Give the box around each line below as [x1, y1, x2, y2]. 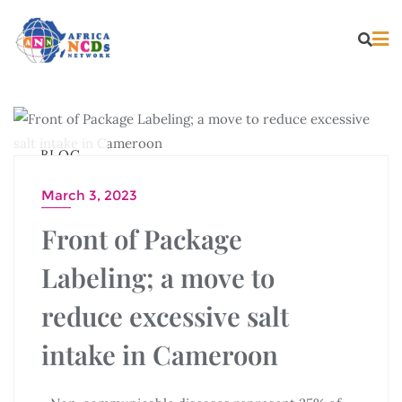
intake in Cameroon [41, 336, 278, 371]
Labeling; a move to [41, 258, 275, 294]
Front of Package [41, 220, 242, 256]
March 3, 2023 [41, 186, 137, 204]
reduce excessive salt [41, 297, 289, 333]
